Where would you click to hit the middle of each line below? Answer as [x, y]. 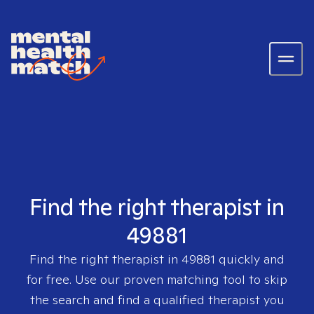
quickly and [250, 259]
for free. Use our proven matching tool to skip [157, 279]
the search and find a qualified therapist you [157, 300]
